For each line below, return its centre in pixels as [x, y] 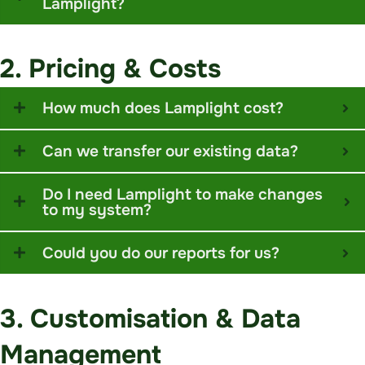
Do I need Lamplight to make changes [182, 195]
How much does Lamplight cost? [163, 108]
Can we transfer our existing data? [170, 152]
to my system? [97, 210]
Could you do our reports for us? [161, 253]
